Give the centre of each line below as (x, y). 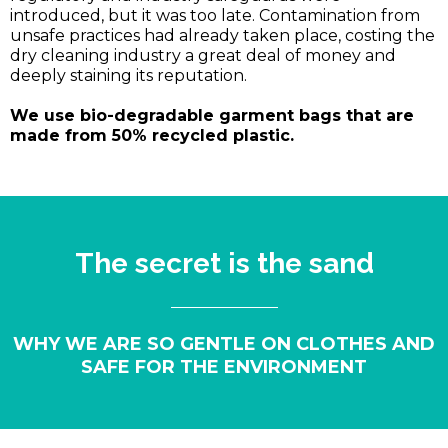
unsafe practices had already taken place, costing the (222, 35)
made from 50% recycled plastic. (152, 135)
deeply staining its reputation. (128, 75)
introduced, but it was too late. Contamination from (215, 15)
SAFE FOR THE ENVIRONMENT (224, 366)
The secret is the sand (224, 263)
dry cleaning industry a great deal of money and (203, 55)
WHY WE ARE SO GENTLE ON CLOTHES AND (224, 343)
